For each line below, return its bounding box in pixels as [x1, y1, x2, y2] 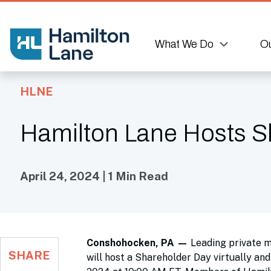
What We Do [155, 38, 214, 50]
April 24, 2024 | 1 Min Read [20, 169, 168, 183]
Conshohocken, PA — [87, 237, 191, 249]
